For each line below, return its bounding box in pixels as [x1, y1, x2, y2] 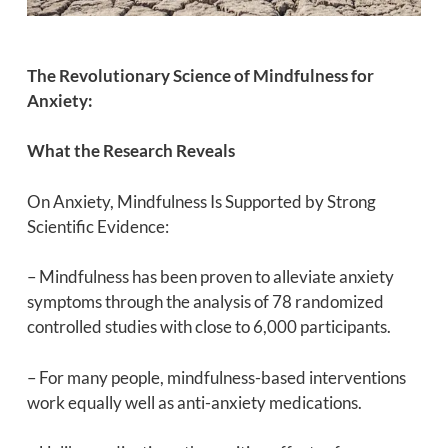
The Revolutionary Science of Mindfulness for [26, 64, 374, 86]
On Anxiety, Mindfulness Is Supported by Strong [26, 190, 376, 212]
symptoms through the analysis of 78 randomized [26, 291, 384, 313]
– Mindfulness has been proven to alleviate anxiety [26, 266, 394, 288]
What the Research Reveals [26, 140, 235, 162]
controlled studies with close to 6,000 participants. [26, 316, 391, 338]
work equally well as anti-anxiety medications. [26, 391, 362, 413]
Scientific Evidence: [26, 215, 169, 237]
